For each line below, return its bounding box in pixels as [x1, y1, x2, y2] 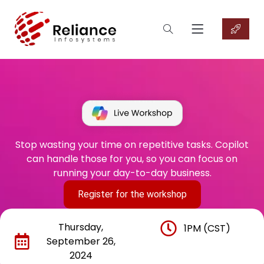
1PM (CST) [183, 222, 230, 235]
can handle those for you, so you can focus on [27, 152, 237, 166]
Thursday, [58, 220, 103, 234]
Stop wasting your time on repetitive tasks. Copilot [15, 138, 249, 151]
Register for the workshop [77, 189, 187, 200]
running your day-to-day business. [52, 166, 212, 180]
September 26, [46, 235, 115, 248]
